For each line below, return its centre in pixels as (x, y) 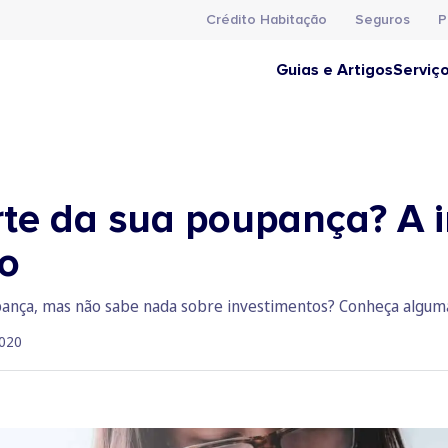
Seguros (382, 19)
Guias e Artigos (334, 70)
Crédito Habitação (266, 19)
